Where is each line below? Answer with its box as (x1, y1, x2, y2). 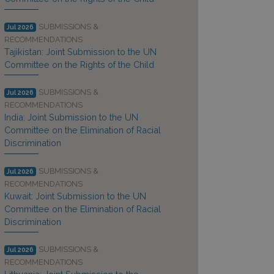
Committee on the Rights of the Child (4, 59, 154, 70)
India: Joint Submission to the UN (4, 112, 138, 123)
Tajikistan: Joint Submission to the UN (4, 46, 157, 57)
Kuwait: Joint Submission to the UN (4, 190, 146, 201)
